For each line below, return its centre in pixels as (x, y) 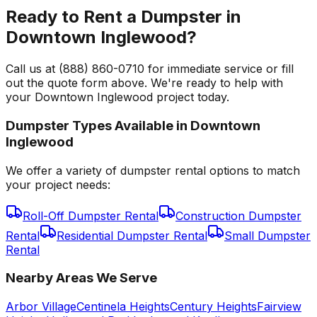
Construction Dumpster (238, 215)
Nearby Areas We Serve (81, 278)
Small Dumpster (267, 235)
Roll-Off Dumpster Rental (91, 215)
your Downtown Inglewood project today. (117, 97)
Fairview (279, 307)
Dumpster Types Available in (98, 126)
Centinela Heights (123, 307)
